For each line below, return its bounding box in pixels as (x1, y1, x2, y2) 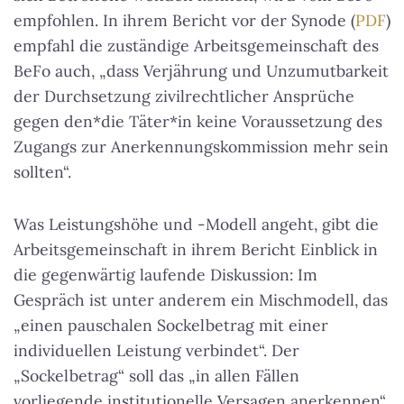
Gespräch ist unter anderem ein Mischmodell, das (14, 289, 388, 311)
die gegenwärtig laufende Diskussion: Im (14, 264, 317, 286)
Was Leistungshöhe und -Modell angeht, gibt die (14, 214, 379, 235)
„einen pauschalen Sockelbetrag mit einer (14, 315, 328, 336)
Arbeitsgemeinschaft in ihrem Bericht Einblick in (14, 239, 378, 261)
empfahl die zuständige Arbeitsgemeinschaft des (14, 35, 379, 57)
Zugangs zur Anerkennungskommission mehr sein (14, 136, 389, 158)
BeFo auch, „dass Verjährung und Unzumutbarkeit (14, 60, 389, 82)
